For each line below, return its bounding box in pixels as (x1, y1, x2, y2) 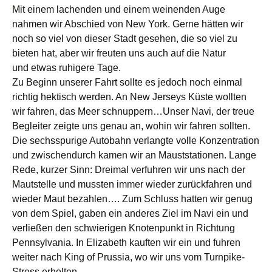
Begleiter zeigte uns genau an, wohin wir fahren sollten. (12, 120, 250, 131)
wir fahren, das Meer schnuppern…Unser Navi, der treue (12, 106, 254, 117)
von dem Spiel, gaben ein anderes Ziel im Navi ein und (12, 208, 248, 219)
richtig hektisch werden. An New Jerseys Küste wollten (12, 91, 246, 102)
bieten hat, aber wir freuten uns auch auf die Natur (12, 47, 226, 58)
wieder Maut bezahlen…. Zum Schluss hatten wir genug (12, 193, 253, 204)
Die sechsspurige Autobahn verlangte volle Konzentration (12, 135, 259, 146)
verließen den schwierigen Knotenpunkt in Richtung (12, 222, 235, 233)
